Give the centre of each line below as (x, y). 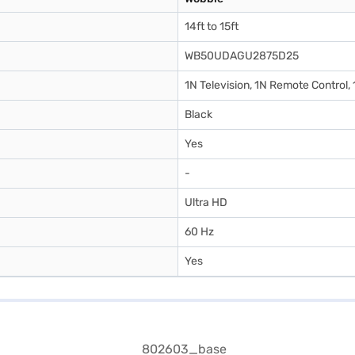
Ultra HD (206, 202)
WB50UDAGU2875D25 (242, 56)
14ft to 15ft (212, 27)
